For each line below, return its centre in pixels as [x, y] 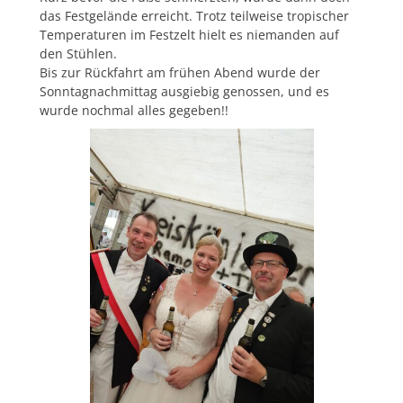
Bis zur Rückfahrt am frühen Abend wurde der [180, 72]
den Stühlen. [78, 53]
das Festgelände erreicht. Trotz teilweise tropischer [194, 15]
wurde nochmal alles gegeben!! [134, 110]
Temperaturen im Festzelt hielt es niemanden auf [189, 34]
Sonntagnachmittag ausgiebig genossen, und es [184, 91]
